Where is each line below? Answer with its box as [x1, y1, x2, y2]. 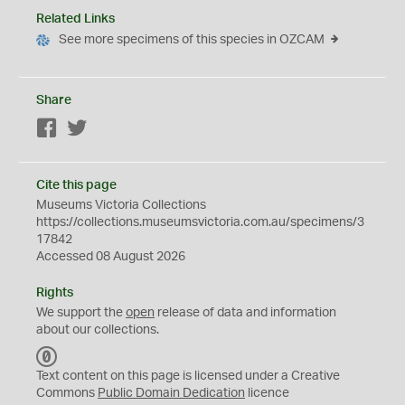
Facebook [58, 123, 115, 136]
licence [245, 387, 289, 400]
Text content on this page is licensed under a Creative [36, 370, 340, 382]
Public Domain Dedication [98, 387, 245, 400]
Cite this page [36, 179, 117, 192]
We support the [36, 306, 126, 319]
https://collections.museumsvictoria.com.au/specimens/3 [36, 216, 364, 229]
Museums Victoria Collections [36, 199, 206, 212]
